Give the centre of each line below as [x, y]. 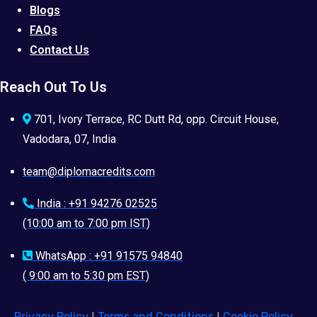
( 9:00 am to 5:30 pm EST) [86, 276]
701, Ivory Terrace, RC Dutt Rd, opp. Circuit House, [156, 120]
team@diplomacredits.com [89, 171]
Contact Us [59, 50]
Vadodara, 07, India [69, 139]
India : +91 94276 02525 [97, 204]
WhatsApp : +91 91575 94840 [109, 256]
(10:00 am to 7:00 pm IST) [86, 224]
